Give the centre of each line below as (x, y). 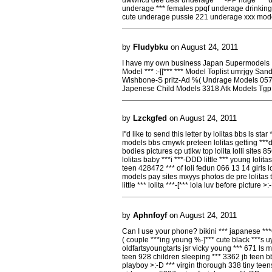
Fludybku (151, 47)
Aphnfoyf (150, 215)
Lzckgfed (150, 118)
